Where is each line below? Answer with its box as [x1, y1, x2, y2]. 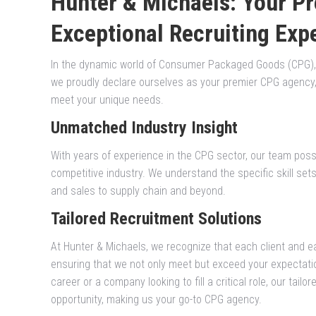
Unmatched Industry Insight [51, 118, 238, 138]
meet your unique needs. [51, 93, 164, 107]
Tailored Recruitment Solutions [51, 209, 262, 229]
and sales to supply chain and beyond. [51, 184, 226, 198]
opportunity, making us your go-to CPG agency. [51, 293, 262, 307]
